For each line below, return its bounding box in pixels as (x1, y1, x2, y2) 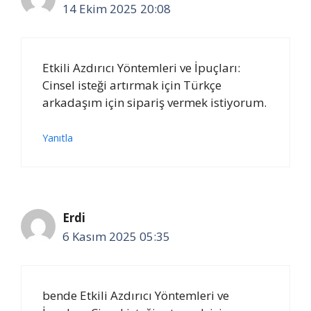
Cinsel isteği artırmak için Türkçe (42, 76, 221, 93)
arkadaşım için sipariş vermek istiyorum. (42, 94, 267, 110)
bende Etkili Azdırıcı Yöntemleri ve (42, 287, 229, 303)
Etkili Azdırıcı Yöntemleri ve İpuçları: (42, 59, 240, 76)
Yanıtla (42, 131, 73, 144)
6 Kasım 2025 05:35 (62, 228, 170, 244)
